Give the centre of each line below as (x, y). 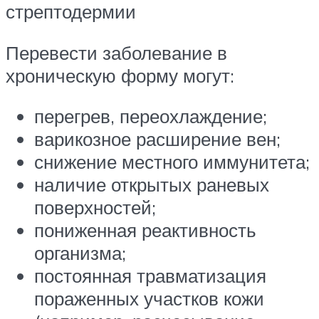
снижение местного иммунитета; (172, 162)
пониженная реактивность (145, 230)
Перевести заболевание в (116, 52)
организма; (80, 253)
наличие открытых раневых (152, 185)
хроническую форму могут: (120, 75)
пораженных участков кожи (149, 299)
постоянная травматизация (150, 276)
